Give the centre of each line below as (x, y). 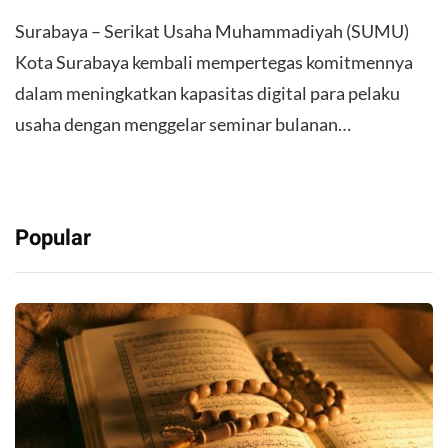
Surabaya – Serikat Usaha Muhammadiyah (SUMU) (212, 30)
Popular (53, 237)
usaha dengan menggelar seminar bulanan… (183, 123)
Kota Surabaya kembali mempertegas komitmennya (214, 61)
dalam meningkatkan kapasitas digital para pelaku (207, 92)
